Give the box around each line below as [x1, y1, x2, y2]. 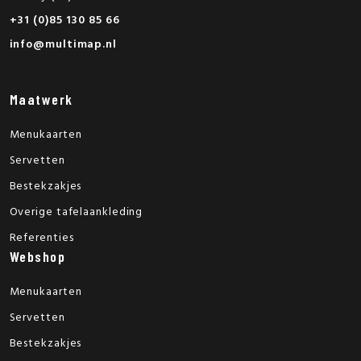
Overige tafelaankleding [9, 202, 143, 222]
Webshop [9, 247, 65, 265]
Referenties [9, 228, 74, 247]
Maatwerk [9, 89, 73, 108]
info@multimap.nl [9, 35, 117, 54]
